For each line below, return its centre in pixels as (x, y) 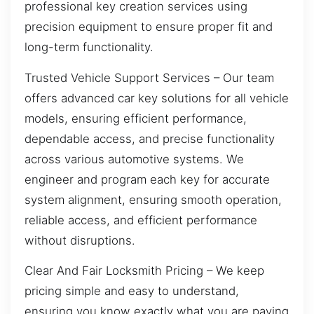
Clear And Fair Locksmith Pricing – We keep (144, 270)
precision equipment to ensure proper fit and (149, 27)
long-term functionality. (89, 47)
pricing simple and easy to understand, (132, 291)
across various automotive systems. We (134, 159)
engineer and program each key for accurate (147, 179)
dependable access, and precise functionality (150, 138)
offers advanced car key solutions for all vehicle (157, 98)
